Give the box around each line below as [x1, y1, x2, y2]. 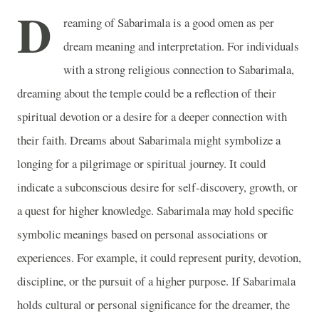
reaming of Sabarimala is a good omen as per [63, 14, 274, 31]
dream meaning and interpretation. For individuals [63, 38, 299, 54]
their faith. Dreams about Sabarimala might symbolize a [17, 132, 281, 148]
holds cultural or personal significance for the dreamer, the [17, 296, 290, 313]
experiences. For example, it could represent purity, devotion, [17, 249, 301, 266]
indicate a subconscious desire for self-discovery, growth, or [17, 179, 298, 195]
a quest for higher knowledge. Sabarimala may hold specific [17, 202, 293, 219]
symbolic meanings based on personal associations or [17, 226, 268, 242]
